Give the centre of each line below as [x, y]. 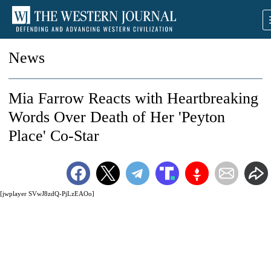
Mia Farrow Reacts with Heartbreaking [133, 98]
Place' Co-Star [54, 136]
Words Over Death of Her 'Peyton [117, 117]
